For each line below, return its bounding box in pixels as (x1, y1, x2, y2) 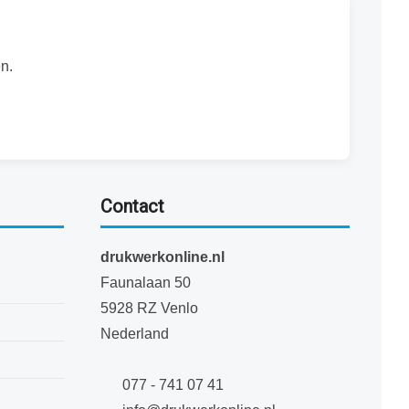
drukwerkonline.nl (100, 248, 225, 265)
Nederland (100, 325, 169, 341)
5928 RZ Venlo (100, 299, 198, 316)
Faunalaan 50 (100, 274, 191, 290)
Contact (100, 193, 164, 220)
